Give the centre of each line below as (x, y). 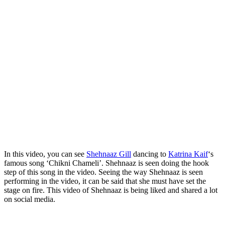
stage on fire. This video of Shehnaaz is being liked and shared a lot (111, 190)
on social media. (30, 199)
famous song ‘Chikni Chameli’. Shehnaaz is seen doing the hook (106, 163)
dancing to (150, 154)
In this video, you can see (45, 154)
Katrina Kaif (188, 154)
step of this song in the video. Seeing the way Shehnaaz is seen (103, 172)
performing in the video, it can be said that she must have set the (105, 181)
